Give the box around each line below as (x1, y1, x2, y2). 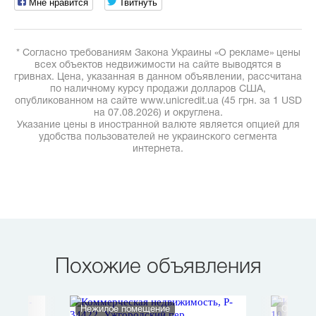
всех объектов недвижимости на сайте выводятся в (35, 61, 281, 70)
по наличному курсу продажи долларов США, (50, 85, 266, 94)
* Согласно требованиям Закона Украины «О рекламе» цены (16, 49, 300, 58)
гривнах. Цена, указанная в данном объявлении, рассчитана (14, 73, 302, 82)
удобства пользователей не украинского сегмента (39, 133, 277, 142)
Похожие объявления (54, 258, 262, 277)
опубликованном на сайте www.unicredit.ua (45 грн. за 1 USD (14, 97, 302, 106)
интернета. (133, 145, 183, 154)
